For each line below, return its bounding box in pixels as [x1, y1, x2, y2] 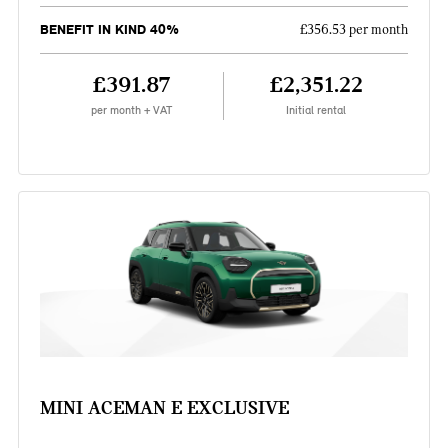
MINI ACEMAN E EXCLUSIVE [39, 396, 289, 420]
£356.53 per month [300, 22, 409, 39]
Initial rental [286, 103, 347, 118]
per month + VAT [90, 103, 172, 118]
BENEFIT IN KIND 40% [39, 21, 179, 39]
